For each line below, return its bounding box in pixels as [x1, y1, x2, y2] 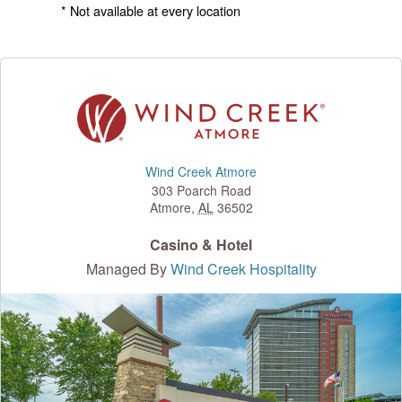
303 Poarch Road [151, 181, 251, 200]
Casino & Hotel [150, 234, 252, 256]
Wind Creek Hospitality [170, 258, 317, 280]
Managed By [85, 258, 170, 280]
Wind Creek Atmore [145, 162, 257, 181]
